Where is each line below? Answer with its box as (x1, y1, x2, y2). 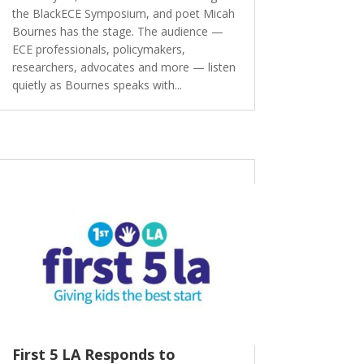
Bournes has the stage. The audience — (11, 24, 223, 40)
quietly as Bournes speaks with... (11, 77, 182, 93)
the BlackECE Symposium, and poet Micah (11, 6, 235, 22)
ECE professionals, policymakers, (11, 41, 185, 58)
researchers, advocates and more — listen (11, 59, 236, 76)
